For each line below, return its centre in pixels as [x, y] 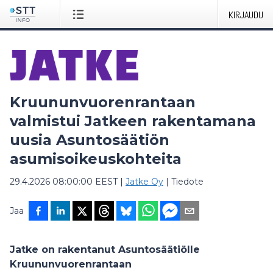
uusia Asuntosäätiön [90, 140]
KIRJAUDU [246, 15]
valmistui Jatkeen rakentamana [133, 121]
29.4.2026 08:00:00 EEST [64, 182]
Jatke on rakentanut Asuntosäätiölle [105, 250]
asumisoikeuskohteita [96, 159]
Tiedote [187, 182]
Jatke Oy [144, 182]
